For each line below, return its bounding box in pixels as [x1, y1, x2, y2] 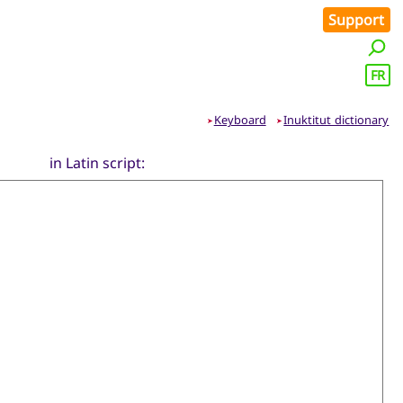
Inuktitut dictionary [283, 112, 390, 128]
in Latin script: [49, 153, 145, 174]
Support [328, 10, 385, 30]
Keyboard [213, 112, 266, 128]
